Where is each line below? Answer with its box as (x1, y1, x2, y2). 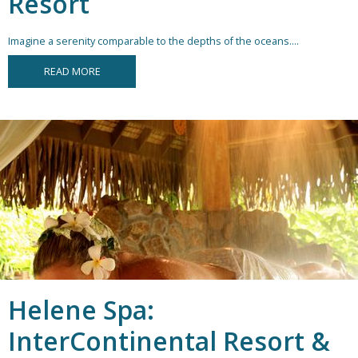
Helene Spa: (8, 292, 154, 328)
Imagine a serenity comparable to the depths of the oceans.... (8, 34, 299, 49)
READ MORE (43, 65, 101, 79)
